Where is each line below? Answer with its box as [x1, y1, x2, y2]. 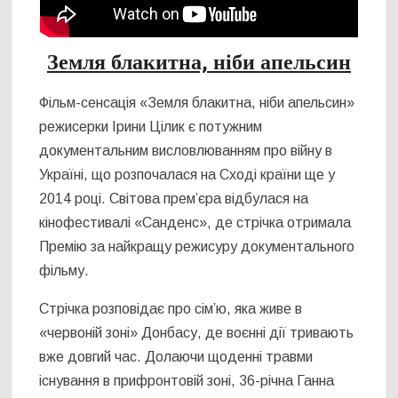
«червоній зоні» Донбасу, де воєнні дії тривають [39, 324, 354, 340]
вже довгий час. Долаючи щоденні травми [39, 348, 314, 364]
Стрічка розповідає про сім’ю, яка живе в [39, 300, 303, 316]
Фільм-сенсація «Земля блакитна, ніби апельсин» [39, 94, 355, 110]
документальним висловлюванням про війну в [39, 142, 333, 158]
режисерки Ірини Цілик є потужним [39, 118, 263, 134]
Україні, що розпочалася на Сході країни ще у [39, 166, 336, 182]
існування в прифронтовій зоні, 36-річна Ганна [39, 372, 335, 388]
